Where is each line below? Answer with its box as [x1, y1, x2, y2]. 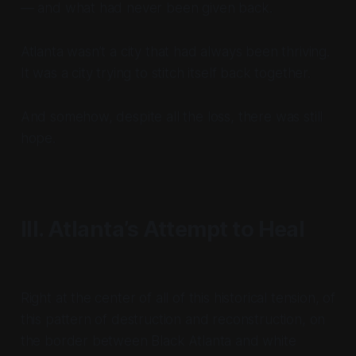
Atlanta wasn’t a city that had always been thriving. [20, 43, 330, 60]
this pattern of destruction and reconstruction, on [20, 311, 326, 327]
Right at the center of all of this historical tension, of [20, 289, 336, 306]
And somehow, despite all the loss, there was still [20, 108, 323, 125]
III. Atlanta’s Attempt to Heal [20, 215, 305, 242]
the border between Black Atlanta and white [20, 332, 296, 349]
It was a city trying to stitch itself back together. [20, 64, 311, 81]
